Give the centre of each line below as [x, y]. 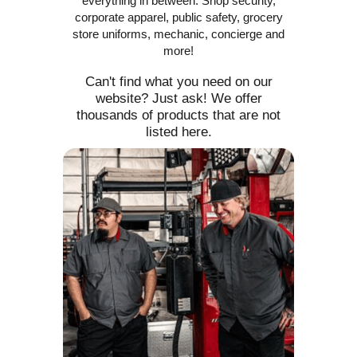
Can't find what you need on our [178, 81]
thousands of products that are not [178, 115]
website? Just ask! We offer [178, 98]
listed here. [178, 131]
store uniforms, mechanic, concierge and [178, 34]
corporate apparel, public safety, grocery [178, 18]
